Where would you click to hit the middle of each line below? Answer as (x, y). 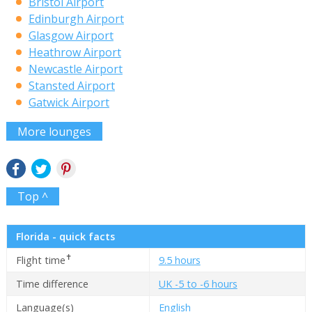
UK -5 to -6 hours (198, 283)
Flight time (40, 260)
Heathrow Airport (75, 53)
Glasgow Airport (71, 36)
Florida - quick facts (65, 236)
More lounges (54, 131)
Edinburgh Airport (76, 19)
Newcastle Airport (75, 69)
